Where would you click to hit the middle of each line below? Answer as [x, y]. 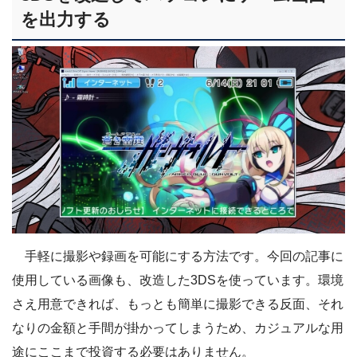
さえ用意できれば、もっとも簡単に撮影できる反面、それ [178, 304]
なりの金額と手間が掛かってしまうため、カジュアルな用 [178, 328]
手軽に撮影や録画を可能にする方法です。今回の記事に [178, 256]
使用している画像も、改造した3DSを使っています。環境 [178, 280]
